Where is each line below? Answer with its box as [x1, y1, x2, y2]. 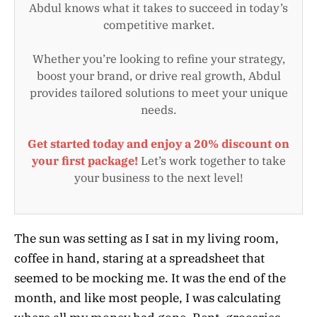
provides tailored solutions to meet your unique [29, 85, 288, 100]
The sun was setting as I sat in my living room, [14, 231, 279, 247]
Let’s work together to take [137, 153, 286, 168]
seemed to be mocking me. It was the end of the [14, 270, 286, 287]
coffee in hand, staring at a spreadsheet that [14, 250, 265, 267]
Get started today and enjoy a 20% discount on [28, 136, 289, 151]
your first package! [31, 153, 138, 168]
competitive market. [103, 17, 214, 32]
